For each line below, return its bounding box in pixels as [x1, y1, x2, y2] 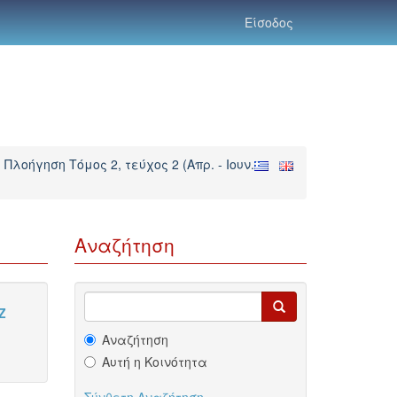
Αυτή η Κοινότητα [101, 353, 207, 370]
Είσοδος [245, 13, 293, 31]
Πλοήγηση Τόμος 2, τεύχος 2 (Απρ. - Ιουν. [4, 155, 254, 173]
